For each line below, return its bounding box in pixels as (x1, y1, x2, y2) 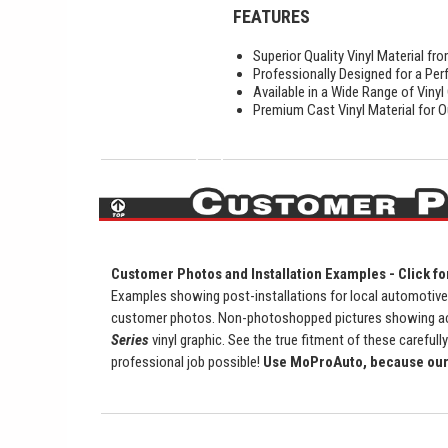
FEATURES (233, 5, 311, 27)
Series (111, 331, 150, 350)
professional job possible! (111, 353, 264, 372)
